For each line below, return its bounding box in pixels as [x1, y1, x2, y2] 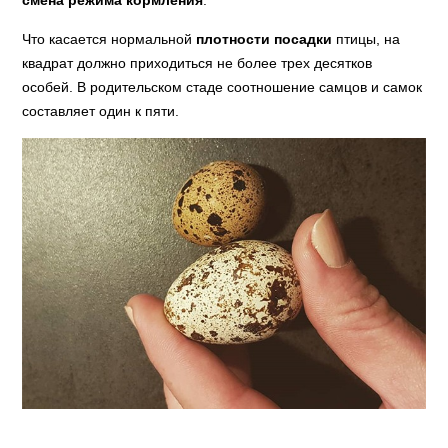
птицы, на [332, 30, 401, 47]
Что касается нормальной [22, 30, 197, 47]
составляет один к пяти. [22, 102, 180, 119]
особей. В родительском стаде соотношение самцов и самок [22, 78, 423, 95]
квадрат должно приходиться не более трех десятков [22, 54, 373, 71]
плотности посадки [196, 30, 333, 47]
